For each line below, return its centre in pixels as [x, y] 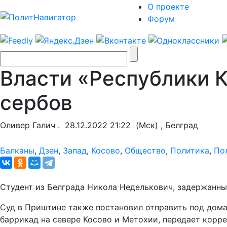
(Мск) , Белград [164, 125]
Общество [145, 150]
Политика [190, 150]
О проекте [168, 7]
